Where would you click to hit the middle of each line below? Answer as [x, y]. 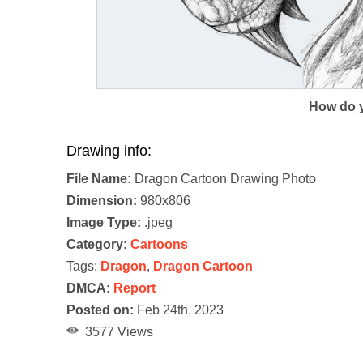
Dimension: [102, 200]
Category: [97, 244]
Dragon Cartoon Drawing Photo [224, 178]
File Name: [99, 178]
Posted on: [100, 310]
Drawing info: [109, 150]
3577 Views [116, 331]
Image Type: [104, 222]
